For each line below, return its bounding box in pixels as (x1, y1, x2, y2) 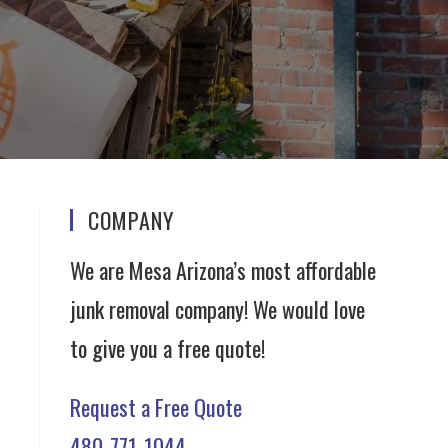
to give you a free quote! (70, 332, 265, 364)
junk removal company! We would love (70, 293, 365, 325)
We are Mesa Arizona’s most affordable (70, 254, 376, 286)
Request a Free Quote (70, 391, 242, 423)
